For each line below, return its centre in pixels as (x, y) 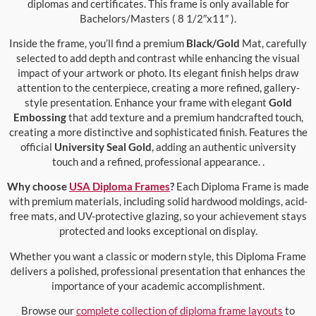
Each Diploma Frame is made (242, 187)
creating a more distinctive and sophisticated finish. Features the (158, 132)
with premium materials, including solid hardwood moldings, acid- (158, 201)
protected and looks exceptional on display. (158, 231)
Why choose (38, 187)
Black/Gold (213, 43)
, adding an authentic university (224, 147)
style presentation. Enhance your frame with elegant (146, 103)
